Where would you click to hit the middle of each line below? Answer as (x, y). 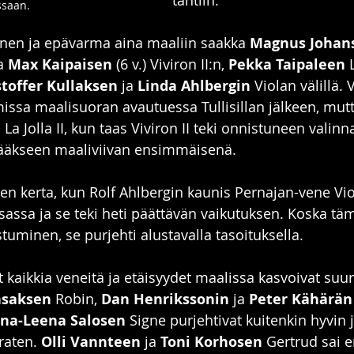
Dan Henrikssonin (165, 299)
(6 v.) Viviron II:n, (170, 64)
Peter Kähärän (301, 299)
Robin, (76, 299)
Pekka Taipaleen (287, 64)
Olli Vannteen (91, 342)
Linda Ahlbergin (194, 86)
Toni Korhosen (211, 342)
